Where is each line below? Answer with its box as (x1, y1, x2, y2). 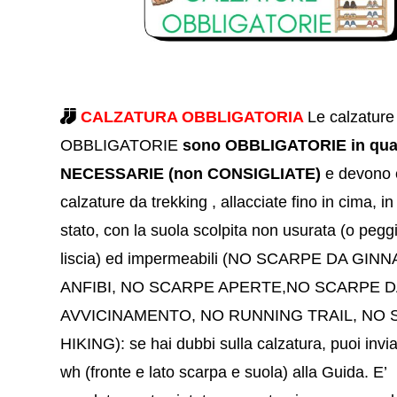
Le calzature (307, 108, 395, 127)
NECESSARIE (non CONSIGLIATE (60, 165, 316, 183)
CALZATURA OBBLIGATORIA (81, 108, 308, 127)
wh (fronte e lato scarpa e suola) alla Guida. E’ (60, 363, 387, 382)
